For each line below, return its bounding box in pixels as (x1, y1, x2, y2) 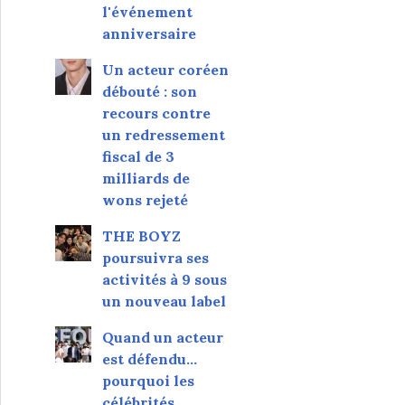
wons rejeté (101, 190, 188, 209)
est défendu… (101, 349, 197, 368)
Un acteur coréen (101, 60, 229, 79)
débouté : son (101, 81, 197, 100)
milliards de (101, 168, 190, 187)
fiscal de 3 (101, 146, 174, 165)
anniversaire (101, 24, 196, 42)
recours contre (101, 103, 211, 122)
